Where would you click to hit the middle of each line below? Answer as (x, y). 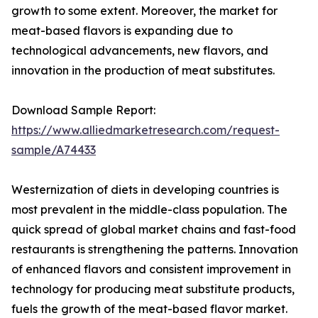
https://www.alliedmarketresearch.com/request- (146, 130)
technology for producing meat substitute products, (153, 289)
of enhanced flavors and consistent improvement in (151, 269)
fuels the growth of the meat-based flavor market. (149, 309)
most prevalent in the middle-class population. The (149, 210)
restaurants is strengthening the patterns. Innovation (155, 250)
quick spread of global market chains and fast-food (154, 230)
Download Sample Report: (83, 110)
